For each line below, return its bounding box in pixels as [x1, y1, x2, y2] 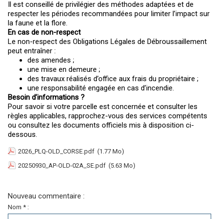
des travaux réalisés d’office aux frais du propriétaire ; [27, 74, 198, 83]
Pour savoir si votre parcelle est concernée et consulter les [8, 102, 197, 111]
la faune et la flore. [8, 18, 67, 27]
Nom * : [8, 203, 29, 211]
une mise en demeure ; [27, 65, 100, 74]
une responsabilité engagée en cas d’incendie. [27, 83, 174, 92]
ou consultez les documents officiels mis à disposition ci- [8, 120, 194, 130]
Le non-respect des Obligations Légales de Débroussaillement [8, 37, 207, 46]
